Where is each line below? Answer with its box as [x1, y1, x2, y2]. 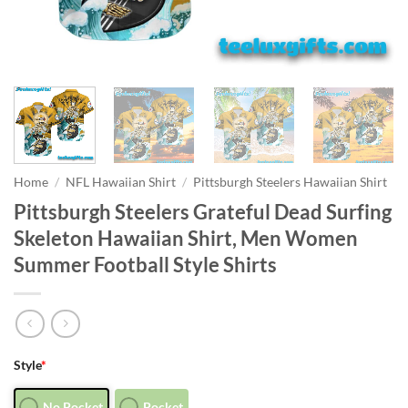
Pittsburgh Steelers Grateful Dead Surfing [14, 199, 392, 224]
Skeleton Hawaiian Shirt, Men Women [14, 225, 358, 250]
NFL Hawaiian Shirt [66, 174, 177, 189]
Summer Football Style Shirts [14, 251, 277, 277]
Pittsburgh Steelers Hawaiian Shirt [193, 174, 388, 189]
